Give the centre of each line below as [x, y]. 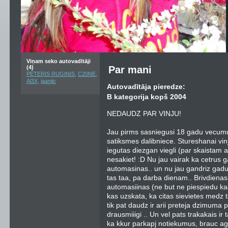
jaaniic [48, 81]
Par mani [130, 70]
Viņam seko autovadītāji [59, 61]
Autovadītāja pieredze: [146, 87]
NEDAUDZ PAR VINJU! [144, 113]
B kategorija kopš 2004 [147, 97]
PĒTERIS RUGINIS [51, 74]
